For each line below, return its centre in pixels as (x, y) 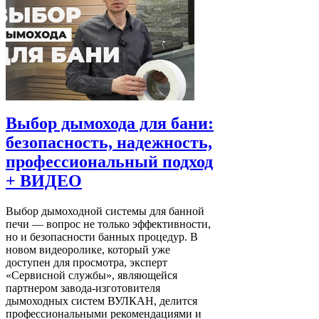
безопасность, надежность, (109, 143)
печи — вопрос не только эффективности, (108, 224)
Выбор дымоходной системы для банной (105, 211)
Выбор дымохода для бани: (110, 124)
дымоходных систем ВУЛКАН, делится (101, 301)
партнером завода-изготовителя (83, 288)
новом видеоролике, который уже (88, 250)
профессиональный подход (109, 162)
